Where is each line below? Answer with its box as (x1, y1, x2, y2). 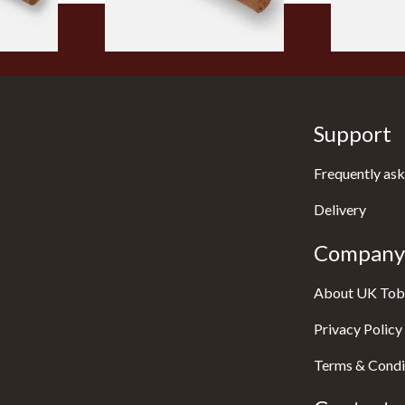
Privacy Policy (314, 319, 403, 337)
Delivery (314, 200, 367, 218)
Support (314, 119, 392, 146)
